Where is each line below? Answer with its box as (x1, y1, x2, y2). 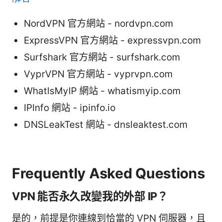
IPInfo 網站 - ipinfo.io (24, 102, 115, 114)
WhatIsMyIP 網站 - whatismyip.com (24, 85, 181, 97)
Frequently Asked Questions (12, 165, 205, 182)
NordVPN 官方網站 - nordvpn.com (24, 18, 173, 30)
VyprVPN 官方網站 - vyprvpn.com (24, 68, 173, 80)
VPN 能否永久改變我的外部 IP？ (12, 189, 168, 203)
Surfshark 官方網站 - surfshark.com (24, 52, 180, 63)
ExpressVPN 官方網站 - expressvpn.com (24, 35, 201, 47)
